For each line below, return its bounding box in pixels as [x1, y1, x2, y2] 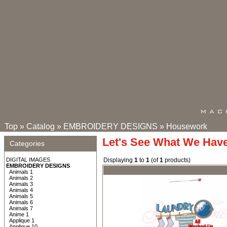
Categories [10, 139, 45, 147]
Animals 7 [9, 205, 33, 211]
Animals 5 [9, 193, 33, 199]
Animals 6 [9, 199, 33, 205]
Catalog [26, 122, 55, 131]
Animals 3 [9, 181, 33, 187]
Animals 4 [9, 187, 33, 193]
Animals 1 [9, 169, 33, 175]
